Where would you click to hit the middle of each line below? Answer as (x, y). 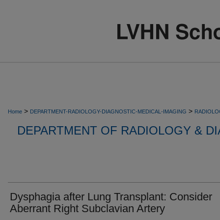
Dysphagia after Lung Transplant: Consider (111, 197)
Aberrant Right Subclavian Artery (87, 208)
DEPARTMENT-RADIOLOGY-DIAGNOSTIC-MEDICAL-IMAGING (108, 111)
